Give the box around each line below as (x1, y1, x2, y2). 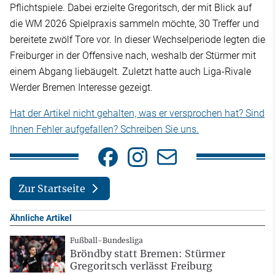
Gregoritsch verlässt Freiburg (70, 260, 212, 273)
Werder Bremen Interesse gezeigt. (10, 81, 153, 93)
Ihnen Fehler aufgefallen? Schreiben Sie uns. (10, 123, 199, 135)
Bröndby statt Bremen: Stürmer (70, 247, 225, 260)
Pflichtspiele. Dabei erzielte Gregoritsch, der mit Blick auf (10, 1, 252, 14)
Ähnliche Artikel (10, 213, 72, 223)
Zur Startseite (18, 182, 85, 195)
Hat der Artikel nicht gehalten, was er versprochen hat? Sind (10, 107, 265, 119)
